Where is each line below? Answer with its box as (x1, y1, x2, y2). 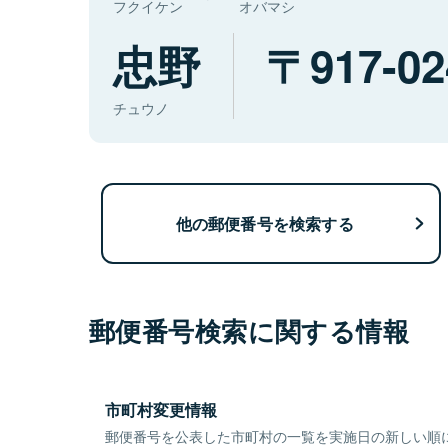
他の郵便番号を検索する (175, 211, 354, 235)
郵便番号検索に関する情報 (89, 312, 410, 350)
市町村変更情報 (105, 398, 217, 422)
